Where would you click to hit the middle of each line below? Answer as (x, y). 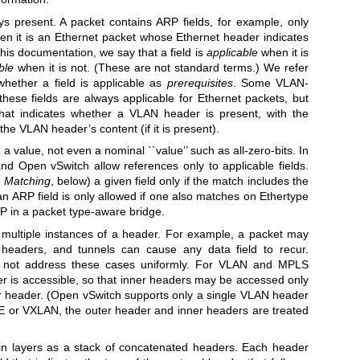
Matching (27, 181)
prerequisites (200, 82)
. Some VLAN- (271, 82)
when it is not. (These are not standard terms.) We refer (162, 67)
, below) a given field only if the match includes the (180, 181)
